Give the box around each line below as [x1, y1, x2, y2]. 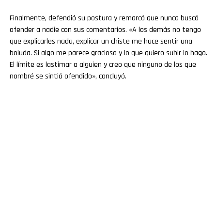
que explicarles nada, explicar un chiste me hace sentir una [10, 36, 192, 46]
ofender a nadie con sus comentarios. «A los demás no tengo [10, 24, 201, 35]
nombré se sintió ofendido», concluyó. [10, 71, 126, 81]
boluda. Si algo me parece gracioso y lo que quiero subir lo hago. [10, 47, 207, 58]
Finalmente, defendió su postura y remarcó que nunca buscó [10, 13, 199, 23]
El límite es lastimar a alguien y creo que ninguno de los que [10, 59, 196, 70]
